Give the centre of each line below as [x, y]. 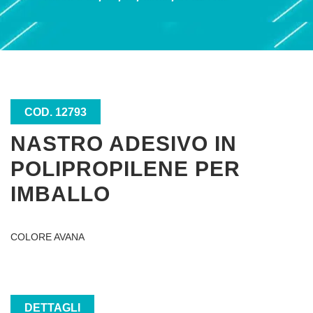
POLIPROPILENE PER [125, 169]
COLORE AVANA [48, 237]
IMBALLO [60, 194]
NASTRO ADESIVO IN [124, 144]
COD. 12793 [56, 112]
